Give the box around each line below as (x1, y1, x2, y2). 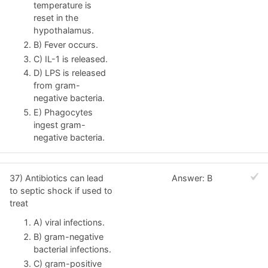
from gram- (33, 80, 80, 91)
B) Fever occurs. (33, 39, 98, 50)
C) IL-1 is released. (33, 53, 108, 64)
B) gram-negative (33, 231, 103, 242)
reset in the (33, 12, 78, 23)
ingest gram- (33, 120, 86, 130)
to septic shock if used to (10, 185, 112, 196)
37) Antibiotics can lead (10, 173, 103, 184)
